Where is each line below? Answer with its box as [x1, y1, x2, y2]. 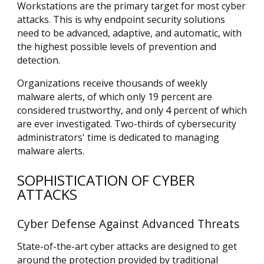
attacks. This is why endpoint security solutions [17, 13, 225, 27]
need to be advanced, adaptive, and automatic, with [17, 27, 242, 40]
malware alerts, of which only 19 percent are [17, 90, 212, 104]
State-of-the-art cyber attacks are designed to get [17, 240, 237, 253]
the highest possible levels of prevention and [17, 40, 216, 54]
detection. [17, 54, 60, 67]
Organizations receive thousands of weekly [17, 77, 207, 90]
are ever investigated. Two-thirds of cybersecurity [17, 117, 236, 131]
